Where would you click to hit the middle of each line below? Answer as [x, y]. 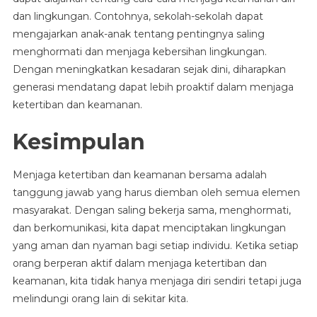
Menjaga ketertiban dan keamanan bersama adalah [139, 175]
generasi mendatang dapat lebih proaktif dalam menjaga [153, 87]
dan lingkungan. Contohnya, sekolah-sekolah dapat [138, 16]
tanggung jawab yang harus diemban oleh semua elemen [156, 192]
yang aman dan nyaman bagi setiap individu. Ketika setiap [155, 246]
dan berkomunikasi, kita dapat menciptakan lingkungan [149, 228]
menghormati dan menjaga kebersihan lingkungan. [139, 52]
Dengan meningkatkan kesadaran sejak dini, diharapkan [149, 69]
